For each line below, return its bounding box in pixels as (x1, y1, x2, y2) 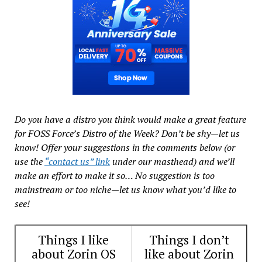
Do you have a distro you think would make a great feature (14, 112, 246, 126)
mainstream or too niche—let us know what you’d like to (14, 182, 236, 196)
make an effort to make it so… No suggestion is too (14, 168, 215, 182)
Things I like (38, 231, 109, 248)
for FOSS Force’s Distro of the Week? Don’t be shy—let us (14, 126, 240, 140)
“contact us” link (44, 154, 110, 168)
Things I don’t (149, 231, 229, 248)
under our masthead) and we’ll (109, 154, 235, 168)
